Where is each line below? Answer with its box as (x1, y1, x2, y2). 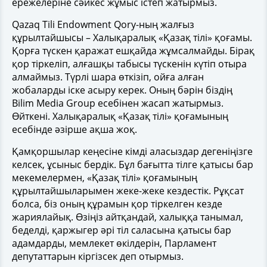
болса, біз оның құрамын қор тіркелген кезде (12, 197, 222, 210)
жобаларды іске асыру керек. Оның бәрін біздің (12, 83, 232, 97)
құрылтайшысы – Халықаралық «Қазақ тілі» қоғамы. (12, 30, 252, 44)
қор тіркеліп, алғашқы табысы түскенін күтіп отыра (12, 57, 247, 70)
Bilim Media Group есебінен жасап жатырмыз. (12, 96, 223, 110)
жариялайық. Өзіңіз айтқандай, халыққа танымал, (12, 210, 243, 223)
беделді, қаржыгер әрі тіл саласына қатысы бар (12, 223, 231, 237)
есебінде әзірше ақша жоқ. (12, 122, 137, 136)
